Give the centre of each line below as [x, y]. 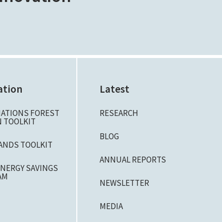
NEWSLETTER [124, 183]
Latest [114, 89]
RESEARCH [119, 113]
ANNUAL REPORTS [133, 160]
